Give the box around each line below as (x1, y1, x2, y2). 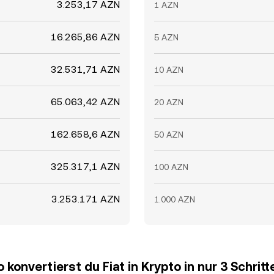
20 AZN (154, 97, 183, 107)
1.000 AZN (154, 194, 195, 204)
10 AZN (154, 65, 183, 75)
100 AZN (154, 162, 188, 172)
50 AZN (154, 130, 183, 139)
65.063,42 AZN (51, 96, 120, 108)
